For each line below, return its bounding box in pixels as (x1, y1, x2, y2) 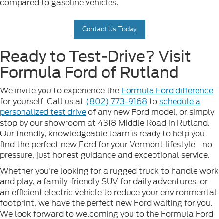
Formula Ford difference (121, 85, 213, 96)
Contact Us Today (82, 24, 137, 34)
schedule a (159, 95, 200, 107)
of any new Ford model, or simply (86, 106, 214, 118)
